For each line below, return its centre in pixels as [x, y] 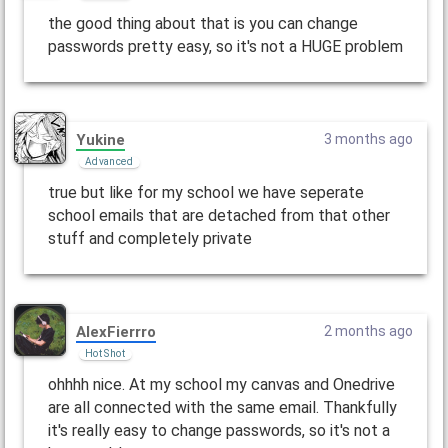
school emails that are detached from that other [218, 216]
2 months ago [369, 331]
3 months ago [369, 139]
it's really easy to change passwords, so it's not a [218, 430]
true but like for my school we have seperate [205, 193]
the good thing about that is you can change [202, 24]
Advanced [108, 161]
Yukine [100, 139]
